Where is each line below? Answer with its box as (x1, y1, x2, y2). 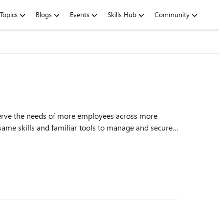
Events (70, 10, 89, 19)
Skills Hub (108, 10, 136, 19)
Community (154, 10, 190, 19)
